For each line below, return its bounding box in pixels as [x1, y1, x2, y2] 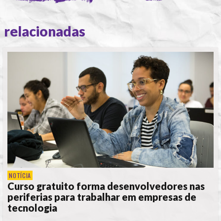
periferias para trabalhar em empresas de [7, 190, 196, 203]
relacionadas [4, 22, 85, 39]
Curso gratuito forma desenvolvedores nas [7, 180, 205, 192]
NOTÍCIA [9, 171, 31, 180]
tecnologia [7, 201, 57, 214]
